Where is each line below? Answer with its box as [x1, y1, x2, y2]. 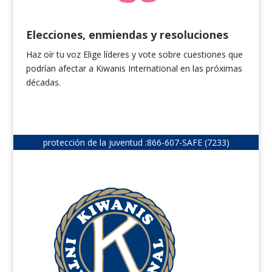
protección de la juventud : [42, 137, 147, 149]
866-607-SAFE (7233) [146, 137, 229, 149]
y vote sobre [131, 49, 181, 61]
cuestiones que [180, 49, 243, 61]
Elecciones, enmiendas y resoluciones [25, 27, 228, 42]
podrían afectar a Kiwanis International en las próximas [25, 63, 242, 75]
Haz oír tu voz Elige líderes [25, 49, 132, 61]
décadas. [25, 76, 61, 89]
